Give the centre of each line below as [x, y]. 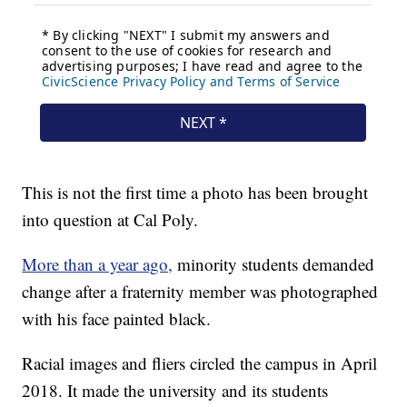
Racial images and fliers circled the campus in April [200, 363]
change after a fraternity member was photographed [200, 292]
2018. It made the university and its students [175, 391]
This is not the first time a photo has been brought [195, 193]
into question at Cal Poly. [110, 220]
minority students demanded [276, 264]
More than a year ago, [98, 264]
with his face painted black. [117, 319]
